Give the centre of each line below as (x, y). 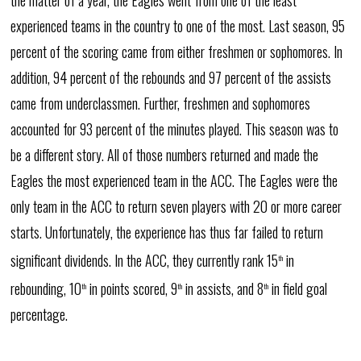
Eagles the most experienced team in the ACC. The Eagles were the (174, 180)
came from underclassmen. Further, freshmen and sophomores (161, 103)
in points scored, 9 (132, 288)
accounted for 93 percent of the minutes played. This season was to (175, 129)
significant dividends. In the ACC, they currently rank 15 (145, 260)
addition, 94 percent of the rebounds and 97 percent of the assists (171, 77)
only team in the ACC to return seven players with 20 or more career (176, 206)
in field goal (298, 288)
